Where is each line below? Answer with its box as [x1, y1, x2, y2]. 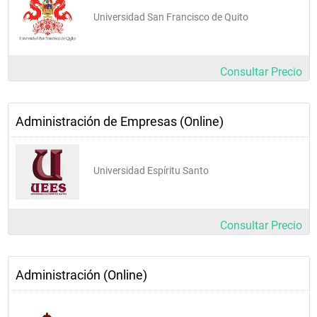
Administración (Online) [16, 267, 147, 282]
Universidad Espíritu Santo [93, 164, 209, 176]
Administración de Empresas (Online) [16, 113, 224, 129]
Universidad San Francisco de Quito [93, 11, 248, 23]
